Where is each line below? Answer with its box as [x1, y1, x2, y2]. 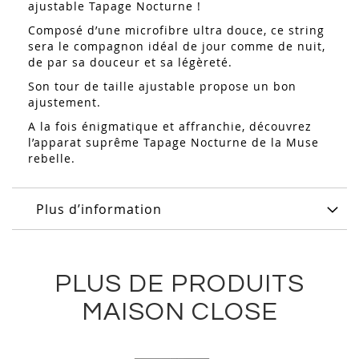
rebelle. [28, 151, 75, 167]
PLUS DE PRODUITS [54, 271, 305, 298]
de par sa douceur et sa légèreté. [28, 54, 232, 71]
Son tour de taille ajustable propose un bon [28, 79, 296, 95]
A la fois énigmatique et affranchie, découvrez [28, 119, 312, 135]
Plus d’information [36, 200, 162, 219]
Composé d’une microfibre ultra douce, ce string [28, 22, 325, 38]
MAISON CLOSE [81, 299, 278, 326]
